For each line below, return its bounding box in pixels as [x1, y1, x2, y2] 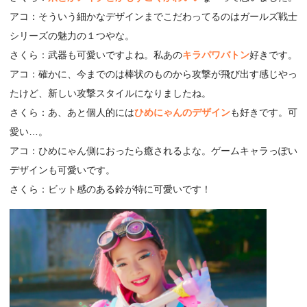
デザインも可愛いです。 [10, 164, 115, 175]
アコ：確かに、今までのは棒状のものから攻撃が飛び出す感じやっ [10, 68, 297, 79]
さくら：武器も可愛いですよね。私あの [10, 49, 182, 60]
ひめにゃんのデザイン [134, 106, 230, 118]
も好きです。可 [230, 106, 297, 118]
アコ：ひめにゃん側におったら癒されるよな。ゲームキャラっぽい [10, 145, 297, 156]
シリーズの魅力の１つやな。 [10, 29, 134, 41]
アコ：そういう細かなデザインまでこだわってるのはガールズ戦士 [10, 10, 297, 22]
